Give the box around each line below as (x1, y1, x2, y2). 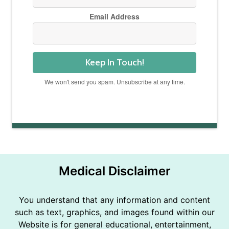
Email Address (89, 11, 140, 21)
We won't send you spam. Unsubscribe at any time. (44, 77, 185, 86)
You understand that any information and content (19, 195, 210, 205)
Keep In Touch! (85, 57, 144, 68)
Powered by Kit (94, 89, 135, 98)
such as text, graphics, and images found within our (14, 207, 215, 217)
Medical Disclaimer (58, 164, 171, 178)
